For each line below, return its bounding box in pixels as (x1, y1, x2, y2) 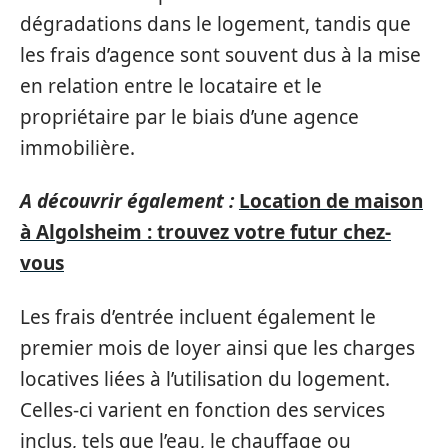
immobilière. (20, 134, 135, 161)
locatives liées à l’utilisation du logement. (20, 365, 390, 392)
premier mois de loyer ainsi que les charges (20, 334, 415, 361)
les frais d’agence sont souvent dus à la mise (20, 41, 421, 68)
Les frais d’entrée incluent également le (20, 303, 376, 330)
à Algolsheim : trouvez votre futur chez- (20, 219, 391, 245)
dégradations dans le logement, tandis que (20, 10, 411, 37)
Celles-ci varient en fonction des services (20, 396, 385, 423)
